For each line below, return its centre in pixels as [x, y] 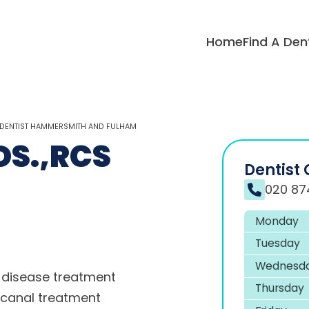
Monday [277, 221]
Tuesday [278, 243]
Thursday [280, 288]
